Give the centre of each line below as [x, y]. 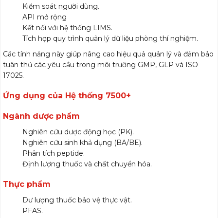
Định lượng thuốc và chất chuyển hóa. [87, 164]
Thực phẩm [27, 184]
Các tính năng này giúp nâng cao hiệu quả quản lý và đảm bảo [108, 54]
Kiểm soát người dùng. [61, 7]
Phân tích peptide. [54, 154]
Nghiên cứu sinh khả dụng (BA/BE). [82, 143]
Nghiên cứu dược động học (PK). [78, 132]
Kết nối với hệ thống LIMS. [67, 28]
